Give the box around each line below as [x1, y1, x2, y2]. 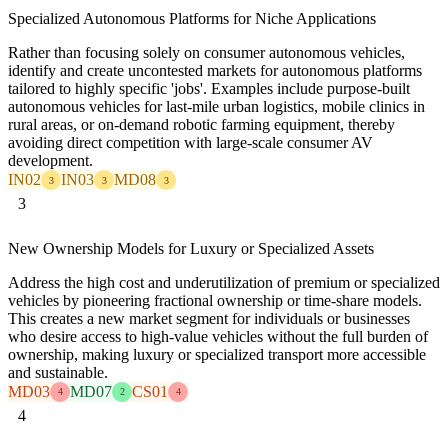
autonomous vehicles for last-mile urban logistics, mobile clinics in [8, 98, 425, 116]
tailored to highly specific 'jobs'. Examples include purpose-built [8, 80, 410, 98]
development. [8, 152, 93, 170]
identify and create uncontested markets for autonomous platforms [8, 62, 422, 80]
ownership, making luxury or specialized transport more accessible [8, 345, 426, 363]
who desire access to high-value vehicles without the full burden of [8, 327, 428, 345]
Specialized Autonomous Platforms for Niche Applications [8, 10, 376, 28]
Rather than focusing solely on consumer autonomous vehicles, [8, 44, 405, 62]
